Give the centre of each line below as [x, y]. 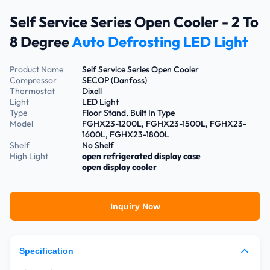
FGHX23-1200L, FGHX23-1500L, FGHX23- [164, 124]
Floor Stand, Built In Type [128, 113]
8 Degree [39, 42]
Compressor [33, 80]
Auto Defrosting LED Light [159, 42]
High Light [29, 156]
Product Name [37, 69]
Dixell [92, 91]
